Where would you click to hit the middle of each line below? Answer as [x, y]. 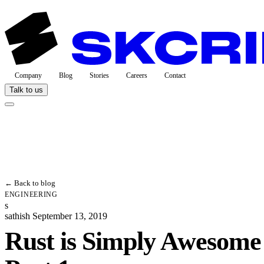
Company [28, 75]
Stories [99, 75]
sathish [17, 216]
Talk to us [26, 90]
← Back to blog [30, 183]
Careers [137, 75]
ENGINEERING [31, 194]
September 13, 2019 [70, 216]
